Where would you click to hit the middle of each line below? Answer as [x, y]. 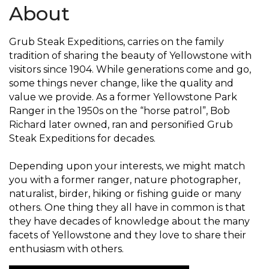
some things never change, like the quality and [121, 83]
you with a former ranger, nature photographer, [125, 180]
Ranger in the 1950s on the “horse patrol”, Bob [119, 111]
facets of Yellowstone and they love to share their [128, 235]
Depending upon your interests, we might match [127, 166]
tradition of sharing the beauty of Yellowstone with [130, 56]
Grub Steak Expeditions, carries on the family [116, 42]
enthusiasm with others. [66, 249]
